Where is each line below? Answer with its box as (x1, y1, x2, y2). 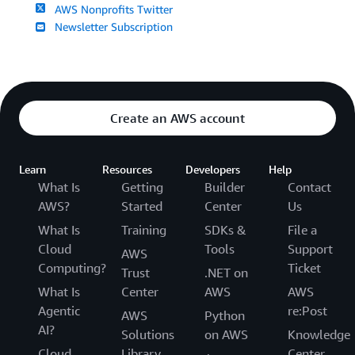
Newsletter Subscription (48, 19, 174, 33)
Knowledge (288, 326, 350, 342)
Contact (288, 178, 331, 195)
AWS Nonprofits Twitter (48, 2, 174, 16)
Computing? (38, 259, 106, 276)
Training (121, 221, 166, 238)
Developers (185, 162, 240, 176)
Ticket (288, 259, 321, 276)
